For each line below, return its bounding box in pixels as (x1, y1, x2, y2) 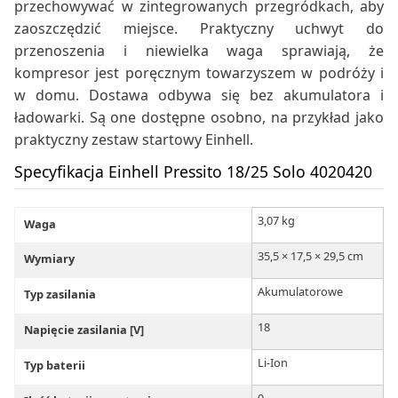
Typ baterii (24, 357, 85, 374)
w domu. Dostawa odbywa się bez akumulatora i (14, 85, 384, 106)
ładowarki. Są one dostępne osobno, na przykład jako (14, 107, 384, 128)
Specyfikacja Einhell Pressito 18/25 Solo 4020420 (14, 161, 372, 183)
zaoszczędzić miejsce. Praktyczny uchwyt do (14, 19, 384, 39)
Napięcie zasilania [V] (24, 322, 144, 338)
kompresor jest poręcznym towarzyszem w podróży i (14, 63, 384, 84)
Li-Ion (257, 354, 288, 371)
